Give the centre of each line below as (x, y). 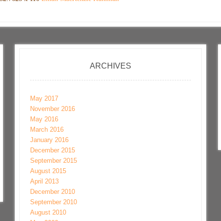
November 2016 (53, 109)
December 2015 (53, 150)
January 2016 (50, 140)
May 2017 (44, 98)
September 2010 (54, 202)
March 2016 (47, 129)
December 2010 (53, 191)
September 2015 (54, 160)
